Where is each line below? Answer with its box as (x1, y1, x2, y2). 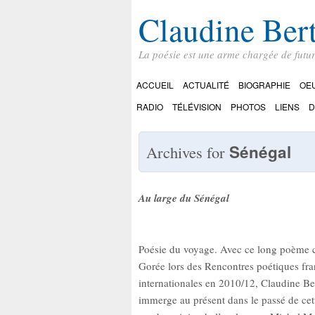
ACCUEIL (136, 78, 174, 91)
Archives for (146, 141, 229, 162)
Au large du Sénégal (139, 190, 229, 205)
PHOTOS (231, 100, 266, 112)
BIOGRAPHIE (238, 78, 290, 91)
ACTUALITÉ (183, 78, 229, 91)
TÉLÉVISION (172, 100, 221, 112)
